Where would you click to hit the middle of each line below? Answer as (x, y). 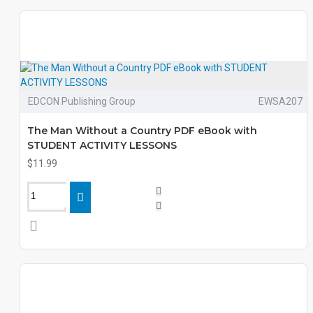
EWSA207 (280, 101)
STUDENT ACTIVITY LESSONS (102, 145)
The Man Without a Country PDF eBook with (142, 131)
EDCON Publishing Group (82, 101)
